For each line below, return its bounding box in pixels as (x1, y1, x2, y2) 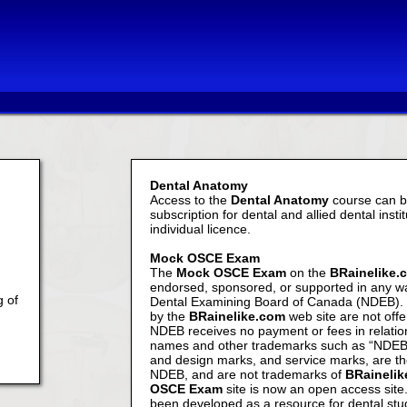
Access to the (150, 193, 231, 207)
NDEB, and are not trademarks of (150, 367, 345, 382)
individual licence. (150, 222, 251, 236)
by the (150, 309, 189, 323)
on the (286, 265, 330, 280)
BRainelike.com (189, 309, 285, 323)
